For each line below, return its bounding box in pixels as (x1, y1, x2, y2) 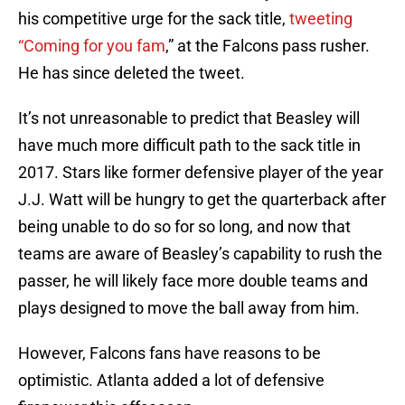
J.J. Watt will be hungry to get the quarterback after (18, 190, 386, 210)
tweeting (289, 9, 353, 29)
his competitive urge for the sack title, (18, 9, 289, 29)
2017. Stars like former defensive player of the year (18, 163, 383, 183)
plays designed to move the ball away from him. (18, 298, 360, 318)
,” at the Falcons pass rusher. (165, 36, 370, 56)
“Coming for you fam (18, 36, 165, 56)
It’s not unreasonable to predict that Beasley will (18, 108, 360, 128)
